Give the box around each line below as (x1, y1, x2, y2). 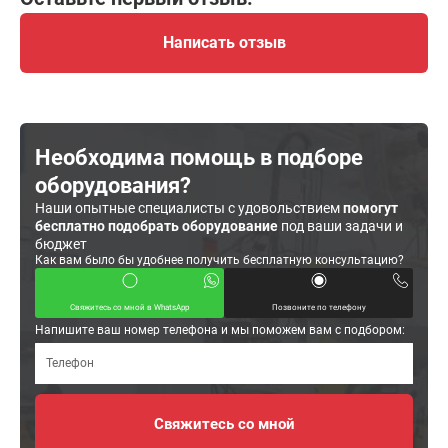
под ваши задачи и (278, 218, 403, 234)
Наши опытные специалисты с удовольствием (35, 200, 343, 216)
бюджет (35, 236, 87, 252)
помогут (343, 200, 398, 216)
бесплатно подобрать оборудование (35, 218, 278, 234)
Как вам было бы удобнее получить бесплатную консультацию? (35, 253, 404, 267)
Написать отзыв (162, 33, 286, 52)
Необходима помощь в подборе (35, 144, 363, 170)
